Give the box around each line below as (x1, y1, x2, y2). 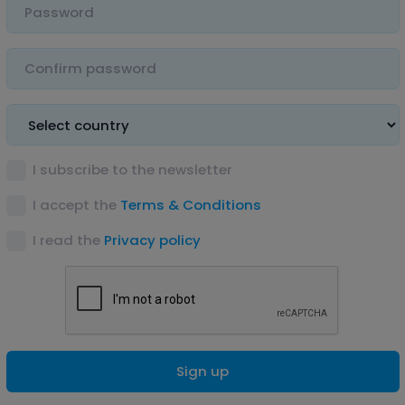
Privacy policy (104, 231, 202, 250)
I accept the (33, 195, 121, 215)
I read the (33, 231, 105, 250)
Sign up (176, 362, 229, 381)
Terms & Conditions (120, 195, 262, 215)
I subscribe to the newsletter (33, 160, 233, 180)
